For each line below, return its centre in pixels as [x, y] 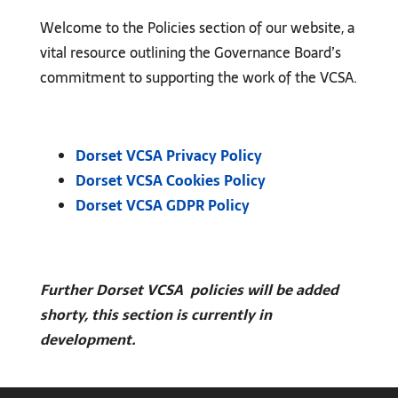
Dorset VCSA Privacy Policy [168, 155]
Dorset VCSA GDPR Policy [162, 205]
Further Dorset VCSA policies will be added [189, 289]
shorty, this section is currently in [155, 314]
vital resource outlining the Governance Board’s [190, 52]
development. [88, 339]
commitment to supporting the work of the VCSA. [198, 77]
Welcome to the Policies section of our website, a [197, 27]
